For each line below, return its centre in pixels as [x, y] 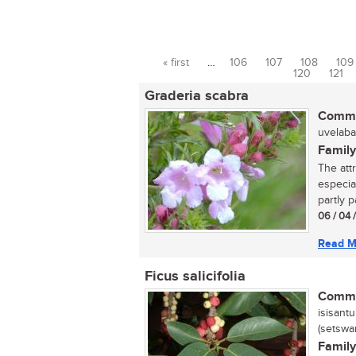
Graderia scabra [197, 96]
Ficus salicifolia [195, 277]
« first [176, 63]
